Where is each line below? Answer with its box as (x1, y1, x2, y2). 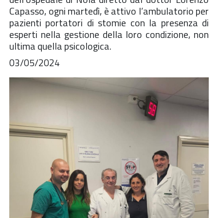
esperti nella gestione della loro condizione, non (9, 26, 209, 42)
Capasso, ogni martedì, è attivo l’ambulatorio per (9, 3, 209, 18)
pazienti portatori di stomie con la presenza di (9, 15, 209, 30)
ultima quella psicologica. (9, 38, 111, 54)
